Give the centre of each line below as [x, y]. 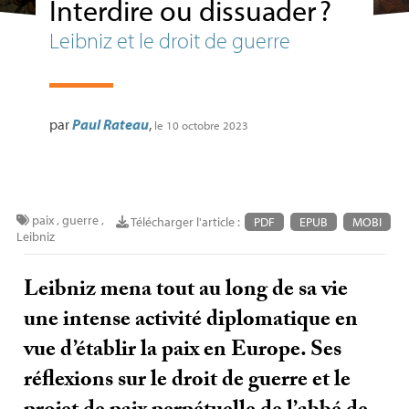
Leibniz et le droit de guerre [169, 40]
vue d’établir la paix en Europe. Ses [183, 352]
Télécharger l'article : [186, 222]
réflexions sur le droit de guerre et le [188, 382]
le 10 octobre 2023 [201, 125]
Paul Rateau [110, 124]
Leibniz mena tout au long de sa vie [186, 292]
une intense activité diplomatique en [191, 322]
